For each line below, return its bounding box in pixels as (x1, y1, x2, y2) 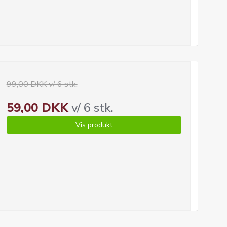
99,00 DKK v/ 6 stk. (6, 79, 78, 90)
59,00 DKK (6, 100, 68, 116)
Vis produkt (75, 120, 112, 130)
